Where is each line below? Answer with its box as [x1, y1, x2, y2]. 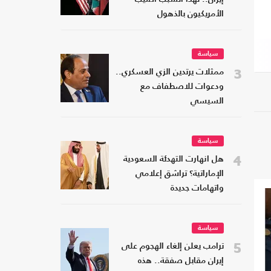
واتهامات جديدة [171, 184, 224, 193]
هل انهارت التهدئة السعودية [123, 155, 224, 164]
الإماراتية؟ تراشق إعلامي [135, 170, 224, 178]
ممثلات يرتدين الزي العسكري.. [116, 68, 224, 77]
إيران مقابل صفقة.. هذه [138, 257, 224, 266]
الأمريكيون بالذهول [157, 10, 224, 19]
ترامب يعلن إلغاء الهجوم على [122, 243, 224, 251]
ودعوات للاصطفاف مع [140, 83, 224, 91]
